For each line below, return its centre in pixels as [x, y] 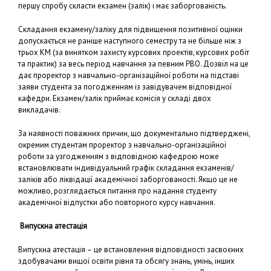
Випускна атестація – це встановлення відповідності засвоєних [131, 250]
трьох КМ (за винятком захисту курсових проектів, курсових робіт [134, 52]
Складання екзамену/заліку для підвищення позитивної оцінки [130, 29]
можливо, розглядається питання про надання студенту [117, 191]
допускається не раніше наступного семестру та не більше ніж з [130, 41]
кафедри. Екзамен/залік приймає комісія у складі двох [115, 98]
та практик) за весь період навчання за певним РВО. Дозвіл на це [133, 64]
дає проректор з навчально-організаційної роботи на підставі [129, 75]
